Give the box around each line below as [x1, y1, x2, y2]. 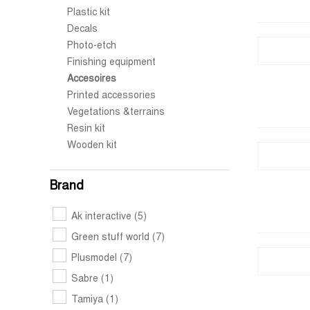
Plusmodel [71, 254, 120, 263]
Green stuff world [71, 233, 152, 242]
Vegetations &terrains [67, 108, 165, 117]
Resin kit [67, 125, 105, 134]
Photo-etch [67, 42, 116, 51]
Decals [67, 25, 98, 34]
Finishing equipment [67, 58, 156, 67]
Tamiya [71, 295, 106, 304]
